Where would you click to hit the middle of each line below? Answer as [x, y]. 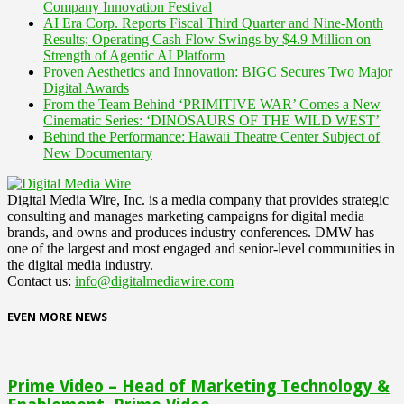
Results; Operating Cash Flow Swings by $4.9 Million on [207, 39]
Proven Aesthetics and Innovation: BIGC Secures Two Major [218, 71]
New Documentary [98, 152]
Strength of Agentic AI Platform [134, 55]
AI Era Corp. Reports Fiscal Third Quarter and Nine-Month [213, 23]
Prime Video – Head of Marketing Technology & [198, 386]
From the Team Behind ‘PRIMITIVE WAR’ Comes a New [212, 104]
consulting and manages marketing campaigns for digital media [186, 216]
